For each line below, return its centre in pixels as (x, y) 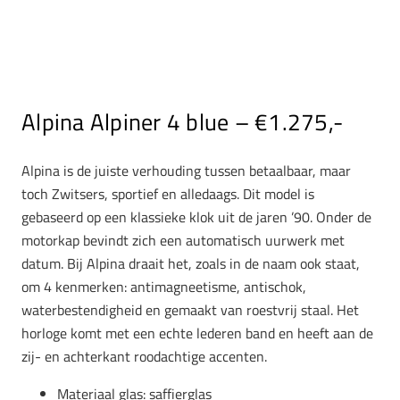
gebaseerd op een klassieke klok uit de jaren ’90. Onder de (196, 217)
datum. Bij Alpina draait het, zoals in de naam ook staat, (191, 263)
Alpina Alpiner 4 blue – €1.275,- (183, 122)
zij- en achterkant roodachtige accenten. (144, 356)
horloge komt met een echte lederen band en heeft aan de (197, 333)
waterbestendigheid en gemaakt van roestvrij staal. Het (190, 309)
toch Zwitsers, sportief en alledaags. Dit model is (168, 193)
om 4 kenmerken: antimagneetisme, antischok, (164, 286)
